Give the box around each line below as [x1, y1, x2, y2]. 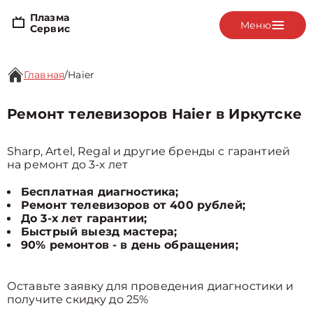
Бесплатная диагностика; [21, 185, 179, 198]
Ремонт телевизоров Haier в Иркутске [7, 105, 302, 122]
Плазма [30, 10, 69, 24]
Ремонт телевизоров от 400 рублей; [21, 198, 245, 212]
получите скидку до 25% [7, 293, 149, 306]
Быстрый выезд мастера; [21, 225, 177, 238]
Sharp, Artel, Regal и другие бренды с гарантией [7, 145, 291, 158]
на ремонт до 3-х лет [7, 158, 128, 171]
